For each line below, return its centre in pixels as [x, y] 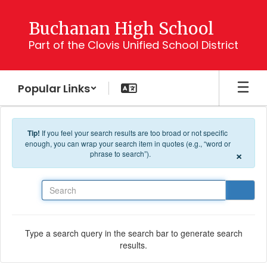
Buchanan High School [121, 29]
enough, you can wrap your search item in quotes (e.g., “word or [128, 143]
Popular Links [54, 88]
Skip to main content [41, 9]
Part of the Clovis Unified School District [133, 45]
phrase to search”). [120, 153]
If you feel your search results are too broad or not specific [135, 133]
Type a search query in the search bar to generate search [133, 233]
